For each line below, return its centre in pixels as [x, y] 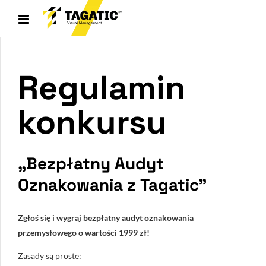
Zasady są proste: [50, 256]
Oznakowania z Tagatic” [112, 185]
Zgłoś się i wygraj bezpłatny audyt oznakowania [106, 218]
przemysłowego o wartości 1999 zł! [84, 233]
